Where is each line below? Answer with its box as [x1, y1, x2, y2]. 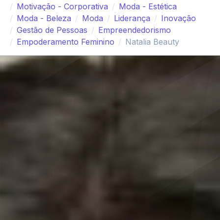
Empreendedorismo [98, 25, 171, 35]
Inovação [161, 13, 196, 24]
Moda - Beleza [17, 13, 71, 24]
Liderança [114, 13, 150, 24]
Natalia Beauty [125, 37, 179, 47]
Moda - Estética [119, 1, 177, 12]
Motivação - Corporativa [17, 1, 108, 12]
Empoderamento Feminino [17, 37, 114, 47]
